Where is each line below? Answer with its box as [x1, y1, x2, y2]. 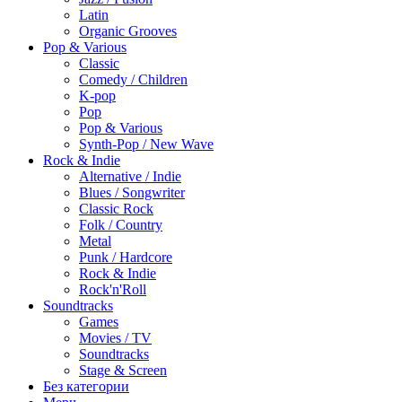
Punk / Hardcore [79, 249, 172, 266]
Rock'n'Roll [79, 282, 146, 298]
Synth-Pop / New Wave [79, 136, 214, 153]
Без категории [43, 379, 129, 395]
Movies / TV [79, 330, 152, 346]
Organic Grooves [79, 23, 177, 39]
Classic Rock [79, 201, 153, 217]
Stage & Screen [79, 363, 167, 379]
